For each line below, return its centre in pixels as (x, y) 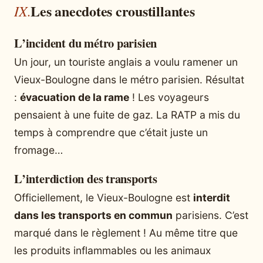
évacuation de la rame (75, 97)
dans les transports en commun (93, 215)
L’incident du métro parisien (86, 43)
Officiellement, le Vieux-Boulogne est (104, 198)
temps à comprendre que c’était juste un (111, 133)
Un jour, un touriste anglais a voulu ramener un (126, 62)
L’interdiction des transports (86, 179)
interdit (212, 198)
